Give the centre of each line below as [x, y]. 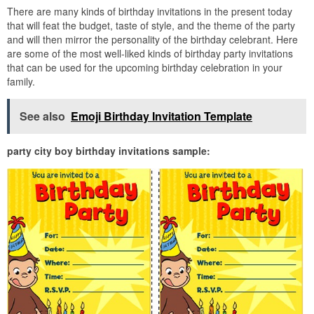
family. [21, 82]
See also [42, 116]
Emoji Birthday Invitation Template [162, 116]
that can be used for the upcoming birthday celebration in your [145, 68]
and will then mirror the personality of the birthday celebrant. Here [152, 40]
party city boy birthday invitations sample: [109, 151]
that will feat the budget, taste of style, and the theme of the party [151, 26]
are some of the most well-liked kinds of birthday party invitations [150, 54]
